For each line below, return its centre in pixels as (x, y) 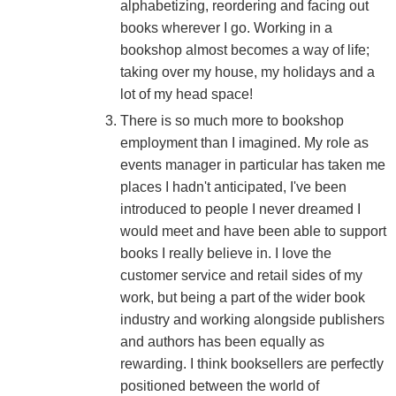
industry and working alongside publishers (252, 319)
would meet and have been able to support (253, 231)
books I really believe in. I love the (225, 253)
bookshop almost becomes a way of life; (244, 49)
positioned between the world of (219, 385)
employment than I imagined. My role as (244, 142)
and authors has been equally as (222, 341)
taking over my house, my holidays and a (247, 72)
